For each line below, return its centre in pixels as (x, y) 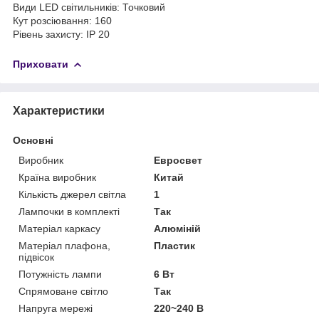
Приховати (41, 64)
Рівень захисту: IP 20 (61, 34)
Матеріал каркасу (59, 228)
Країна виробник (57, 177)
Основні (33, 140)
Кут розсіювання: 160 (62, 20)
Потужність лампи (60, 274)
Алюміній (178, 228)
